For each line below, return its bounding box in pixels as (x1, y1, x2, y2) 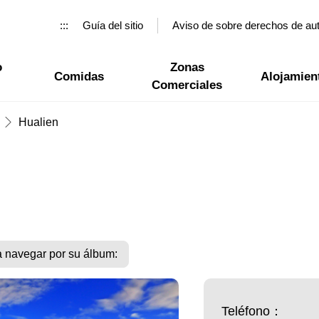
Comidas (54, 69, 105, 83)
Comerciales (152, 78, 223, 92)
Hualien (19, 115, 58, 128)
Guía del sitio (83, 19, 143, 31)
